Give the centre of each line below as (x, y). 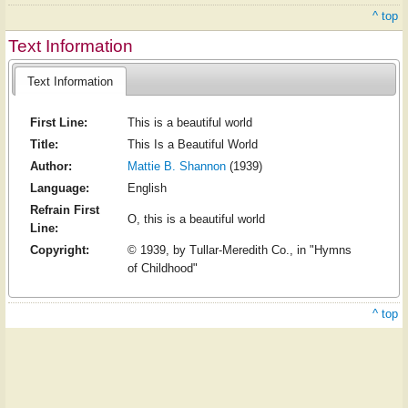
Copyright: (59, 250)
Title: (44, 145)
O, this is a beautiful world (196, 219)
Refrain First (64, 210)
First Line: (58, 123)
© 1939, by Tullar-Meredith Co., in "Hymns (239, 250)
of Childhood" (162, 269)
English (147, 189)
